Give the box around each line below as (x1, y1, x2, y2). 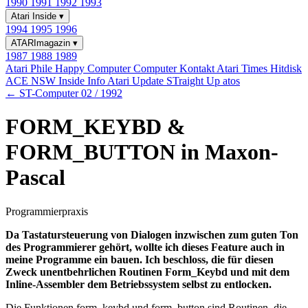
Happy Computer (55, 63, 133, 74)
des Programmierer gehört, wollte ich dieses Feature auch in (5, 241, 285, 253)
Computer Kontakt (133, 63, 217, 74)
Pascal (5, 165, 65, 190)
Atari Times (217, 63, 270, 74)
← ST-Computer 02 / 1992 (5, 87, 122, 99)
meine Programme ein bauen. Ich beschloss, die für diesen (5, 253, 274, 265)
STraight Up (166, 75, 223, 87)
